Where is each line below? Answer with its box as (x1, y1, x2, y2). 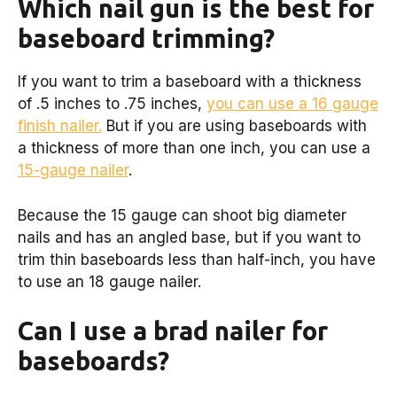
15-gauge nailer (18, 161, 128, 179)
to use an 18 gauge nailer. (18, 272, 201, 291)
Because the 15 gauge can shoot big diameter (18, 206, 346, 224)
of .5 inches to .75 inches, (18, 95, 206, 113)
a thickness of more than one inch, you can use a (18, 139, 370, 157)
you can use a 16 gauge (206, 95, 378, 113)
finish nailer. (18, 117, 102, 135)
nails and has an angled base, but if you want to (18, 228, 361, 246)
